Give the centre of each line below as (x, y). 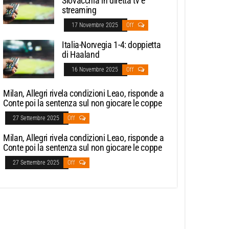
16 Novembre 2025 (96, 70)
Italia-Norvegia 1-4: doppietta (111, 45)
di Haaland (81, 55)
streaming (79, 10)
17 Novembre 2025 (96, 25)
